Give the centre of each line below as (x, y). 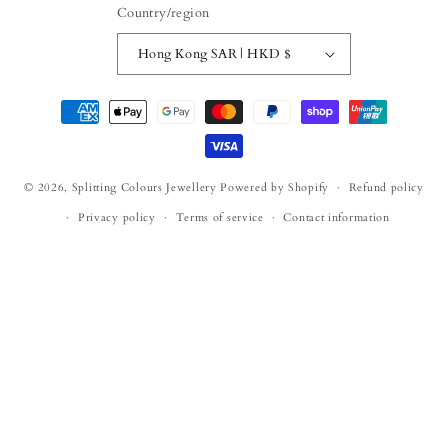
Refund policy (386, 187)
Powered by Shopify (274, 187)
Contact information (336, 217)
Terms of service (219, 217)
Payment (65, 102)
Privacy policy (116, 217)
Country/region (163, 13)
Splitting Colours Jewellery (144, 187)
